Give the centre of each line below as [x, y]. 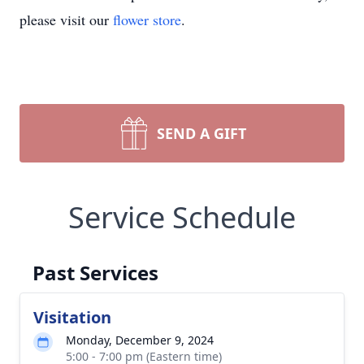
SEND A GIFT [201, 133]
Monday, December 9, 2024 [140, 340]
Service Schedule [182, 217]
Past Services [95, 273]
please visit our [66, 19]
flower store [147, 19]
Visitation [72, 317]
